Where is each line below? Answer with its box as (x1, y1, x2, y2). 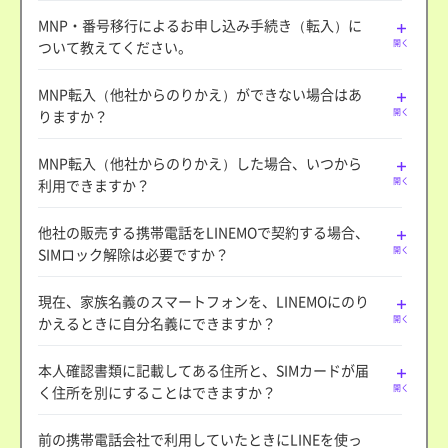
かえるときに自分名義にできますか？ (38, 312, 276, 333)
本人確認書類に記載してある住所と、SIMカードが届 (38, 359, 369, 380)
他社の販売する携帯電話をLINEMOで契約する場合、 (38, 221, 369, 242)
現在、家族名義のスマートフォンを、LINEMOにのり (38, 290, 369, 311)
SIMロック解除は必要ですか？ (38, 243, 229, 264)
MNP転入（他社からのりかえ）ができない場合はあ (38, 83, 362, 104)
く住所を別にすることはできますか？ (38, 381, 276, 402)
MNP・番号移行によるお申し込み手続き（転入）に (38, 14, 362, 35)
